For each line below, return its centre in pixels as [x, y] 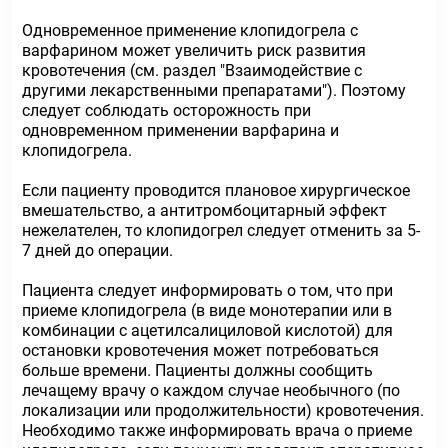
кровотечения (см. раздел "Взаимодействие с [192, 70]
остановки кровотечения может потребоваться [200, 350]
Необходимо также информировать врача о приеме [217, 430]
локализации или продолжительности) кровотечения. [223, 410]
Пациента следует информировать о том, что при [207, 290]
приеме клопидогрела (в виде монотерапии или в [207, 310]
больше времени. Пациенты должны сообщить [197, 370]
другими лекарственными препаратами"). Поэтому [214, 90]
